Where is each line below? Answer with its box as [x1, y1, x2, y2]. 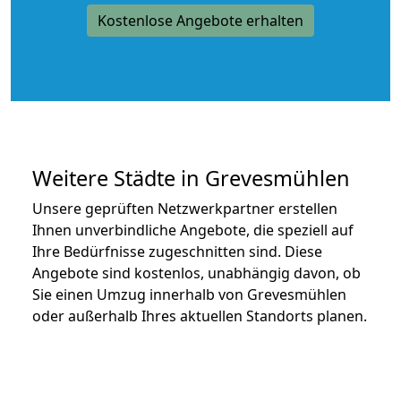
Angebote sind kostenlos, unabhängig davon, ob [32, 262, 361, 283]
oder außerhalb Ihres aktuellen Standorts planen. [32, 305, 367, 326]
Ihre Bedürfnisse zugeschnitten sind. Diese [32, 241, 322, 261]
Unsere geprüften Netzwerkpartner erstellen [32, 198, 337, 218]
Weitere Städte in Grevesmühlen [32, 163, 350, 192]
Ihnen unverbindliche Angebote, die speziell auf [32, 219, 354, 240]
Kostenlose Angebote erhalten [98, 10, 303, 30]
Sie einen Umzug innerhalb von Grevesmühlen [32, 284, 346, 304]
